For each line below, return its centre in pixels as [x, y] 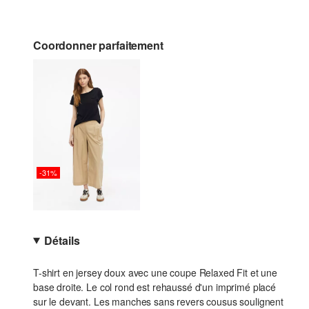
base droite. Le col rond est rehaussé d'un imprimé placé [154, 287]
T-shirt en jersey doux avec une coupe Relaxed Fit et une [155, 273]
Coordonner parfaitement [98, 45]
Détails [62, 241]
